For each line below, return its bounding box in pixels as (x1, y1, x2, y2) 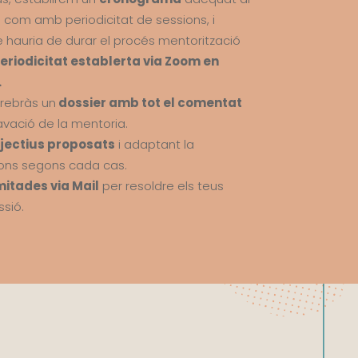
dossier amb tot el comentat (55, 94, 242, 112)
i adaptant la (114, 136, 194, 153)
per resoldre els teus (98, 177, 224, 195)
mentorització (157, 32, 241, 50)
